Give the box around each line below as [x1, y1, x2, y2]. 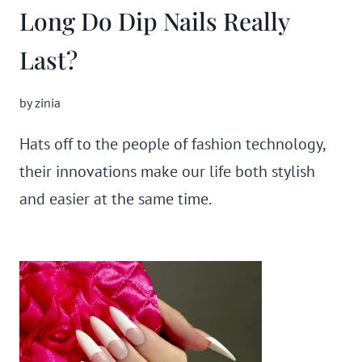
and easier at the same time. [19, 188, 212, 209]
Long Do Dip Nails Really [19, 5, 289, 37]
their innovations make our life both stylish [19, 161, 315, 182]
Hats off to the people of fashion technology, [19, 133, 325, 154]
